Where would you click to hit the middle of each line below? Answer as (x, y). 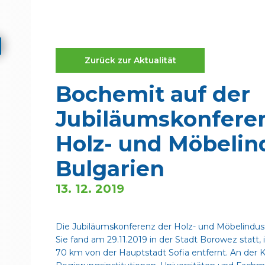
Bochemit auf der (153, 94)
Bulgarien (110, 169)
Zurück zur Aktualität (130, 60)
